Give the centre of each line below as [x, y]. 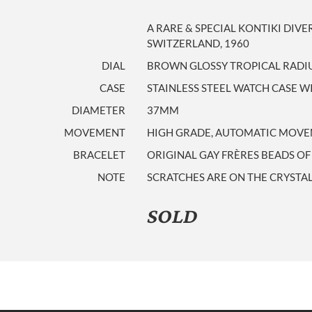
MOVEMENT [95, 132]
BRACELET [99, 155]
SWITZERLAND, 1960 [198, 43]
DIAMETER [99, 110]
